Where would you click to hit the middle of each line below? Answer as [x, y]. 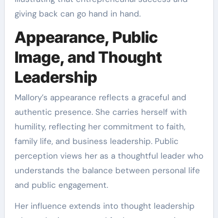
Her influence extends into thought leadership [104, 206]
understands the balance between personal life [107, 171]
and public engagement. [61, 185]
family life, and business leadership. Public [96, 141]
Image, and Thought [88, 57]
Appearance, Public [86, 37]
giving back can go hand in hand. [77, 13]
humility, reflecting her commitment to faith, [100, 127]
